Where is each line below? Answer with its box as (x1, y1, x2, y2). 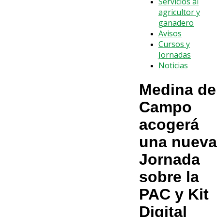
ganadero (158, 17, 194, 28)
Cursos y (158, 39, 190, 49)
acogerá (139, 116, 199, 134)
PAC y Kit (139, 186, 209, 203)
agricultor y (158, 7, 200, 17)
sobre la (139, 168, 199, 186)
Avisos (158, 28, 182, 39)
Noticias (158, 60, 188, 71)
